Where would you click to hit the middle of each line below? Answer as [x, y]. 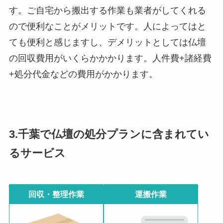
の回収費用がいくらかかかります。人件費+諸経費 [110, 58]
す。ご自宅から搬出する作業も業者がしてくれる [107, 10]
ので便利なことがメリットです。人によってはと [107, 26]
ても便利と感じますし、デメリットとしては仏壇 [107, 42]
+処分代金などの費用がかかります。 [83, 74]
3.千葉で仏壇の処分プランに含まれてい [109, 135]
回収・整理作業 [56, 194]
